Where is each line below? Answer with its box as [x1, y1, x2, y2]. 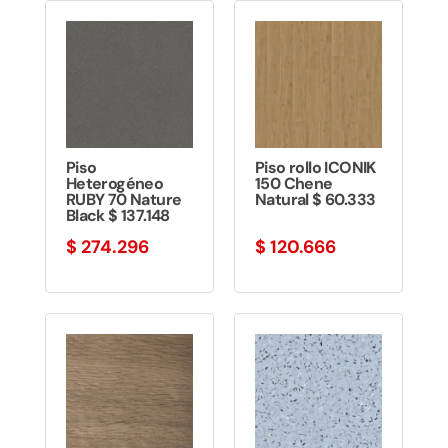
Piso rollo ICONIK [254, 157, 376, 179]
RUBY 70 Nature [65, 189, 182, 211]
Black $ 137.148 [65, 205, 170, 227]
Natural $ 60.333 [254, 189, 376, 211]
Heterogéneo [65, 173, 164, 195]
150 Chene [254, 173, 333, 195]
